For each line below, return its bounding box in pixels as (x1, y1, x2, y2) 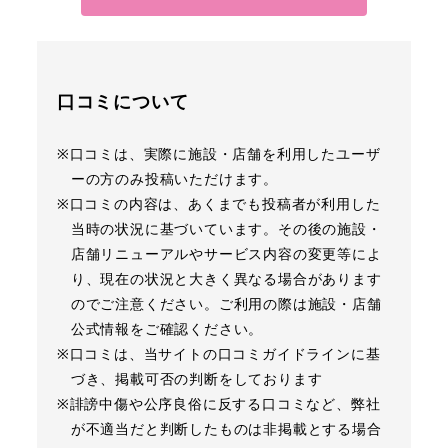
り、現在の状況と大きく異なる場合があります (70, 268, 382, 288)
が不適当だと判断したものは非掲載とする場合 (70, 418, 382, 438)
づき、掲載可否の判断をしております (70, 368, 323, 388)
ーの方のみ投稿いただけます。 (70, 168, 278, 188)
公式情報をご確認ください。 (70, 318, 264, 338)
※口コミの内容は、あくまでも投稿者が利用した (56, 193, 381, 213)
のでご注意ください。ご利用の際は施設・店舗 (70, 293, 382, 313)
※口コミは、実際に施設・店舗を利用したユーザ (56, 143, 381, 163)
